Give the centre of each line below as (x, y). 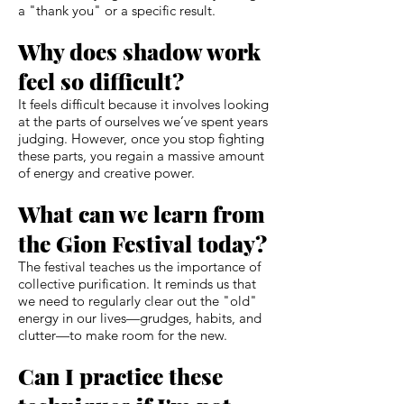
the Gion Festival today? (142, 243)
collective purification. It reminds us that (137, 283)
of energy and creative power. (106, 172)
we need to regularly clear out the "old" (138, 300)
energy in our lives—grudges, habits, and (140, 317)
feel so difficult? (101, 80)
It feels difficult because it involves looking (143, 104)
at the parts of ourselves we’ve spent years (143, 121)
